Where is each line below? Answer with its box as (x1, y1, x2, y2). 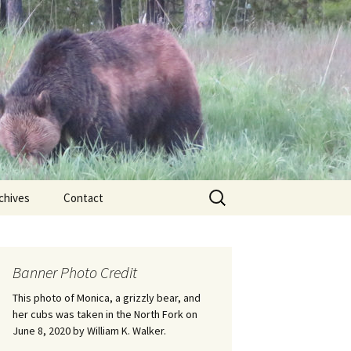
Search (204, 182, 241, 197)
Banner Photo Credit (13, 262, 137, 282)
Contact (63, 190, 103, 205)
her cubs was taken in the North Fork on (13, 307, 197, 321)
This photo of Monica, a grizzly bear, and (13, 291, 201, 305)
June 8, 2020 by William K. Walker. (13, 324, 166, 338)
